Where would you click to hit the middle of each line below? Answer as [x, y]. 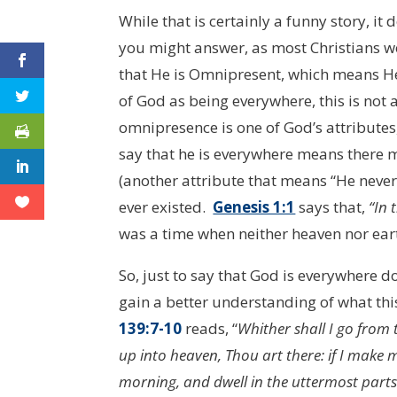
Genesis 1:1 [254, 207]
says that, [332, 207]
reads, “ [210, 328]
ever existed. [166, 207]
